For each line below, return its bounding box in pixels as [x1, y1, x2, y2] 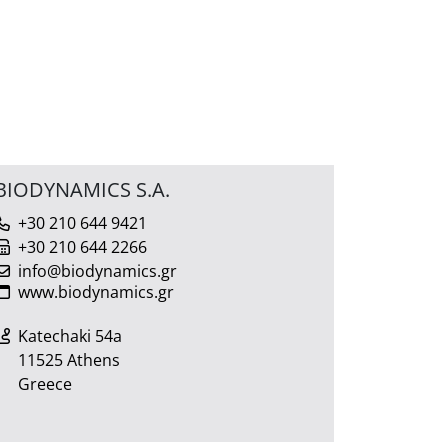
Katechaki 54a [18, 324, 122, 347]
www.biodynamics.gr [18, 280, 174, 303]
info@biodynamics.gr [18, 259, 177, 282]
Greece [18, 372, 72, 395]
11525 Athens [18, 348, 120, 371]
